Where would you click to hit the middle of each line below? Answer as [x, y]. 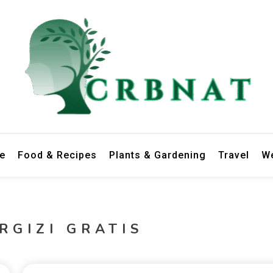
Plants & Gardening [157, 155]
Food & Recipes [57, 155]
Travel [233, 155]
